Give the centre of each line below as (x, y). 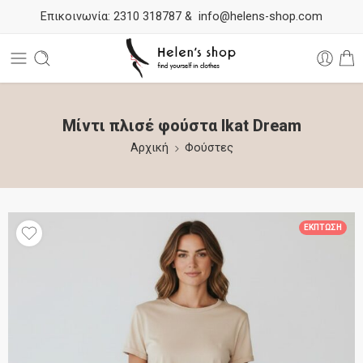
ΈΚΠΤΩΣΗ (323, 227)
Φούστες (209, 148)
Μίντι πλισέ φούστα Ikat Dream (181, 126)
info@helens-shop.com (261, 16)
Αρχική (149, 148)
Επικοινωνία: (75, 16)
